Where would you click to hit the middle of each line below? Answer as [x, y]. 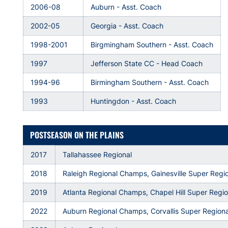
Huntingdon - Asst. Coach [134, 101]
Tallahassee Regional [97, 154]
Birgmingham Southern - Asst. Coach [152, 45]
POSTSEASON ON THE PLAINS [77, 135]
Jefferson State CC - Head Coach [147, 63]
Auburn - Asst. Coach [126, 7]
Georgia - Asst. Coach [127, 26]
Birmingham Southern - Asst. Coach [150, 82]
